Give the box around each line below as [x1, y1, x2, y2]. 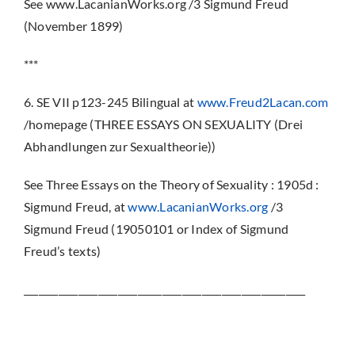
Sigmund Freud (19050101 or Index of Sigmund [23, 221, 289, 236]
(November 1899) [23, 18, 124, 33]
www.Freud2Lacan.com [197, 94, 329, 109]
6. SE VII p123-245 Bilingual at [23, 94, 197, 109]
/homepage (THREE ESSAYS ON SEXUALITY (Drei [23, 116, 303, 132]
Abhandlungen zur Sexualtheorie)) [23, 139, 216, 154]
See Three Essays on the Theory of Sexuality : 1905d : [23, 177, 319, 192]
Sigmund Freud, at [23, 199, 128, 214]
